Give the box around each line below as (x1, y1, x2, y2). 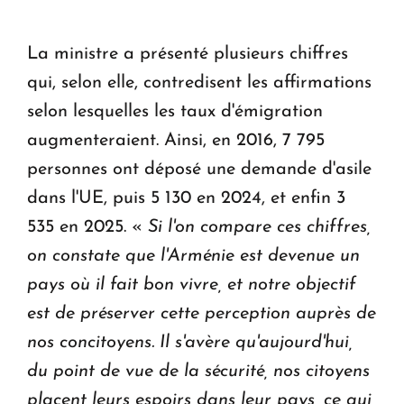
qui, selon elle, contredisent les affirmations (27, 74, 372, 93)
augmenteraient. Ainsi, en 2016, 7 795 (27, 132, 325, 151)
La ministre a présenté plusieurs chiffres (27, 45, 348, 64)
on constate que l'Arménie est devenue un (27, 247, 360, 266)
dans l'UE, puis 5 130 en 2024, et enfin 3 (27, 189, 345, 208)
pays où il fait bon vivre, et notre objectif (27, 276, 356, 295)
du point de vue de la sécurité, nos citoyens (27, 363, 370, 381)
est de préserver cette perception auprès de (27, 305, 376, 324)
